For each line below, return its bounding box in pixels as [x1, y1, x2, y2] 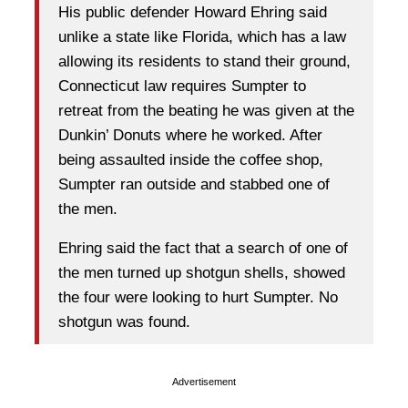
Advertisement [172, 375, 236, 387]
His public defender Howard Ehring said [58, 4, 327, 22]
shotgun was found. [58, 313, 190, 331]
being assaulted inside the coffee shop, [58, 151, 323, 169]
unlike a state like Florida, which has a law [58, 28, 346, 46]
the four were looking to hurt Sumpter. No [58, 289, 338, 307]
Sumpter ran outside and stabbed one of [58, 176, 330, 194]
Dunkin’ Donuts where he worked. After [58, 127, 322, 145]
